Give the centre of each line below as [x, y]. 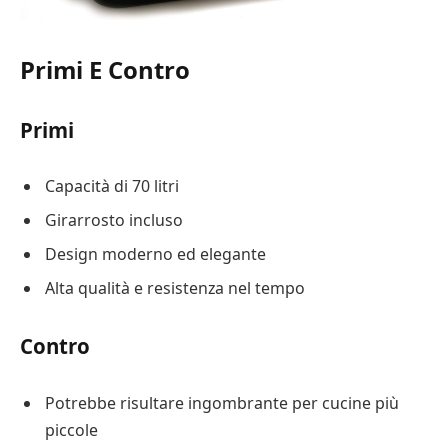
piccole [71, 429]
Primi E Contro [105, 70]
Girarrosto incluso [114, 220]
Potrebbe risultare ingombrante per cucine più [222, 402]
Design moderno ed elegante [155, 254]
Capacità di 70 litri [112, 186]
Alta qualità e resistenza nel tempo [175, 288]
